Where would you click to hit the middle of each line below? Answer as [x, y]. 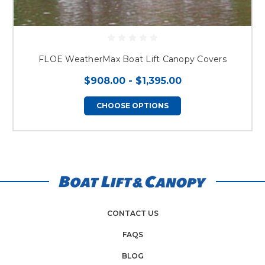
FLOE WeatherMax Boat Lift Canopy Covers [132, 59]
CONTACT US [132, 214]
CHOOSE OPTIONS [132, 106]
